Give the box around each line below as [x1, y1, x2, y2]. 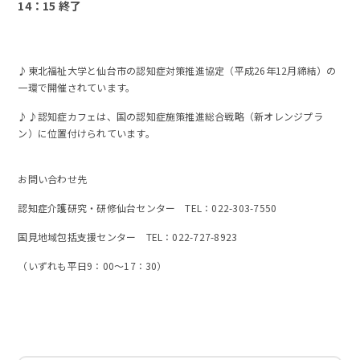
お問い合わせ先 [18, 172, 88, 186]
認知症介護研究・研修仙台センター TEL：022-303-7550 [18, 201, 277, 215]
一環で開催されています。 [18, 80, 136, 95]
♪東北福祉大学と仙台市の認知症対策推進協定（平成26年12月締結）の [18, 63, 337, 78]
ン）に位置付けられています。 [18, 126, 155, 141]
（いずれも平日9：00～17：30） [18, 259, 167, 273]
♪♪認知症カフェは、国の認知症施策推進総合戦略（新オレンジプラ [18, 109, 323, 124]
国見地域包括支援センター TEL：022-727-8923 [18, 230, 238, 244]
